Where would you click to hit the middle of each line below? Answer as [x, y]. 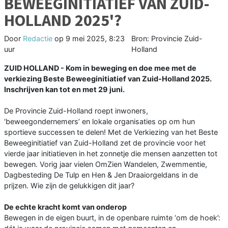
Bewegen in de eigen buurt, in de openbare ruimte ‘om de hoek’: [112, 218]
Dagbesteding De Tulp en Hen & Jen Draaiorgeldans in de [101, 175]
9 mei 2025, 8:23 [95, 39]
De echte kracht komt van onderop [65, 207]
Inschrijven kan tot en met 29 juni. [64, 90]
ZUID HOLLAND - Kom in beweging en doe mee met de [100, 68]
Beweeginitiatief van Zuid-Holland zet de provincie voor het [105, 143]
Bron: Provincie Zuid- [167, 39]
